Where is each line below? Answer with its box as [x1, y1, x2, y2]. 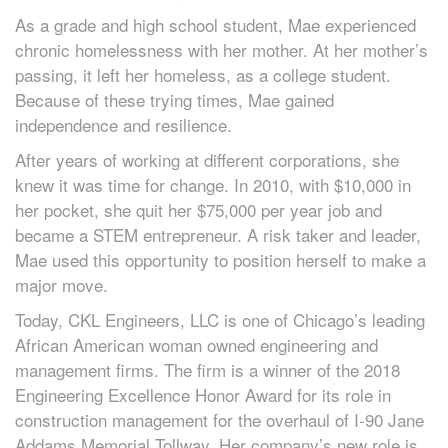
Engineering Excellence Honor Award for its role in [15, 382, 391, 407]
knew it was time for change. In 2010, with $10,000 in [15, 172, 411, 197]
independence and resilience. [15, 112, 232, 137]
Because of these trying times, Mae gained [15, 87, 334, 112]
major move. [15, 272, 108, 297]
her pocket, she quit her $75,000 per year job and [15, 197, 382, 222]
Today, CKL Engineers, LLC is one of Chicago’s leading [15, 307, 425, 332]
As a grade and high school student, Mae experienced [15, 12, 416, 37]
